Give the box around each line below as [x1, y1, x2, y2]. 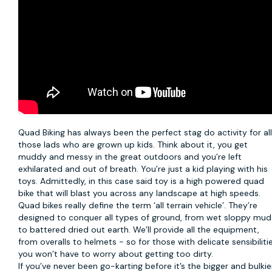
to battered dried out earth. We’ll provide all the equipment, [18, 223, 260, 235]
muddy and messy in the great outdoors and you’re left [18, 151, 242, 162]
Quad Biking [18, 126, 66, 138]
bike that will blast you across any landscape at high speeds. [18, 187, 261, 199]
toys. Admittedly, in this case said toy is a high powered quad [18, 175, 265, 186]
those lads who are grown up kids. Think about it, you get [18, 138, 248, 150]
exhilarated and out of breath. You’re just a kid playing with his [18, 163, 268, 174]
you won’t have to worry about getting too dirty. [18, 248, 214, 259]
